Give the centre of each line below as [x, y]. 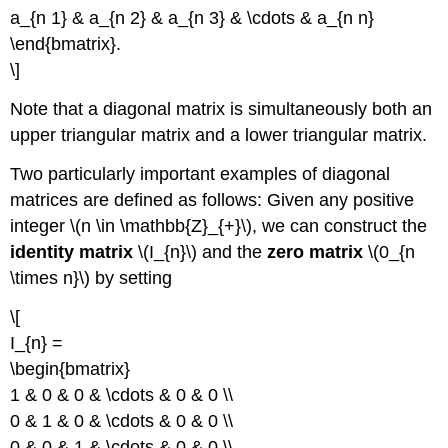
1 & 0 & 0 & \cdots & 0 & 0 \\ [122, 394]
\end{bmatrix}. [66, 44]
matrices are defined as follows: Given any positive [212, 200]
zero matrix [315, 252]
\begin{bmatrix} [70, 368]
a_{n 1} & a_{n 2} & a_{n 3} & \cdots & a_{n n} [192, 18]
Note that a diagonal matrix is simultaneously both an [221, 109]
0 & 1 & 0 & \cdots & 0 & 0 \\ [122, 420]
